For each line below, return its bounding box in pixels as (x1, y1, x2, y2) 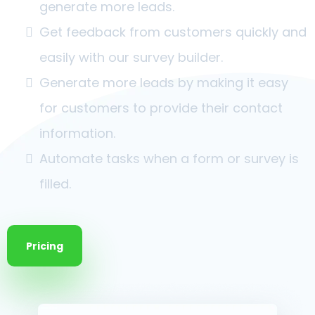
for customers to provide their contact (39, 99, 283, 117)
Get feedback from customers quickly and (39, 23, 307, 41)
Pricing (26, 239, 63, 254)
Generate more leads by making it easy (39, 74, 288, 92)
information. (39, 124, 115, 143)
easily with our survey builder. (39, 49, 223, 67)
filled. (39, 175, 71, 193)
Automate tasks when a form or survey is (39, 150, 299, 168)
